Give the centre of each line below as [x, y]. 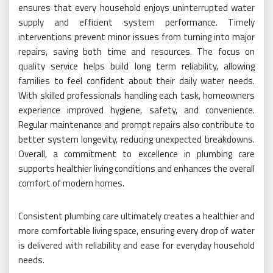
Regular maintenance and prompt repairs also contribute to [136, 125]
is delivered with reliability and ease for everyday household [136, 246]
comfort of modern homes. [71, 183]
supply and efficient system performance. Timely [136, 23]
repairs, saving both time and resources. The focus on [136, 52]
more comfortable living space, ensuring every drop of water [136, 231]
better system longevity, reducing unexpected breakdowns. [136, 140]
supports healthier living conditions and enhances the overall [136, 169]
